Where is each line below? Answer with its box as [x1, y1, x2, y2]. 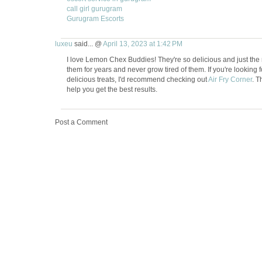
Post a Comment [54, 118, 108, 126]
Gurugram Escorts [66, 15, 124, 23]
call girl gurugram [66, 5, 122, 13]
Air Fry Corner [208, 75, 252, 84]
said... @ [72, 40, 103, 48]
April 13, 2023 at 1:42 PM [102, 40, 182, 48]
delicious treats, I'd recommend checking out [66, 75, 208, 84]
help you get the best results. [66, 85, 157, 94]
